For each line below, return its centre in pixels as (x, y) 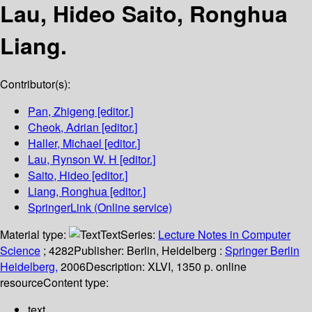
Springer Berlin (262, 251)
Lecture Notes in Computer (224, 235)
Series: (139, 235)
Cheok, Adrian (63, 127)
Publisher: (100, 251)
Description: (117, 267)
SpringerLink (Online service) (100, 208)
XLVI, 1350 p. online (197, 267)
